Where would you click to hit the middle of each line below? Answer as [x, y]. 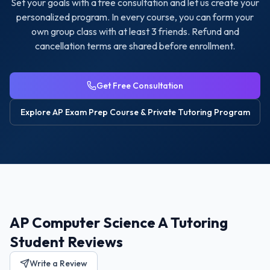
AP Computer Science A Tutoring [119, 222]
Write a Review [58, 263]
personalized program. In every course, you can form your [135, 17]
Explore [36, 112]
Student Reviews [66, 242]
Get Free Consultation [140, 86]
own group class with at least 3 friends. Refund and [135, 31]
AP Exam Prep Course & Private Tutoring [132, 112]
